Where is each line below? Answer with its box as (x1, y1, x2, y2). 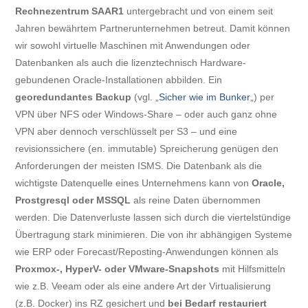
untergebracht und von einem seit (124, 5, 274, 16)
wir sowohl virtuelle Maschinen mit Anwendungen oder (15, 39, 251, 51)
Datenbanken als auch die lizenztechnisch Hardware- (15, 56, 247, 68)
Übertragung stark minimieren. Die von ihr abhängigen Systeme (15, 228, 293, 240)
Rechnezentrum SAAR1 (15, 5, 124, 16)
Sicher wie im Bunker (159, 91, 251, 102)
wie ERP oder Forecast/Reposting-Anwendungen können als (15, 245, 279, 257)
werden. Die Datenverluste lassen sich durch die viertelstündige (15, 211, 291, 223)
